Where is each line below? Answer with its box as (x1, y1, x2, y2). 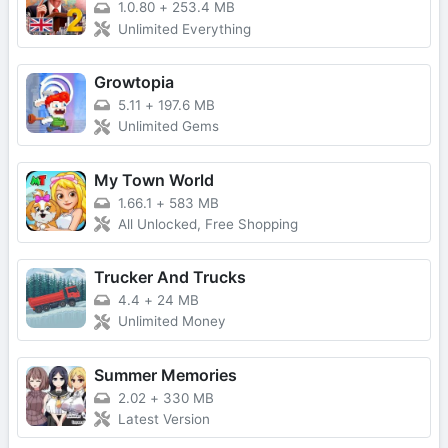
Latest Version (118, 411, 210, 428)
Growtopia (94, 71, 174, 92)
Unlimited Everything (118, 20, 251, 37)
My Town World (94, 169, 214, 190)
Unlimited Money (118, 313, 226, 330)
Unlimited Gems (118, 118, 219, 135)
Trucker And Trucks (94, 267, 246, 288)
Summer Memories (94, 364, 237, 385)
